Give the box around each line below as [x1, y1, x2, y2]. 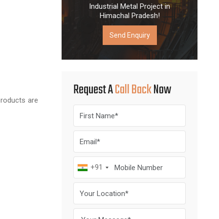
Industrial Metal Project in [89, 2, 170, 11]
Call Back [115, 80, 152, 100]
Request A [73, 80, 115, 100]
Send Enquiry [109, 31, 150, 39]
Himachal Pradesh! [99, 11, 160, 20]
